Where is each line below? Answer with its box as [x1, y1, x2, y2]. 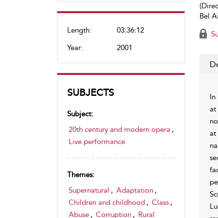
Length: [67, 26, 91, 35]
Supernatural [69, 186, 109, 195]
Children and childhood [69, 198, 145, 207]
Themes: [67, 170, 94, 179]
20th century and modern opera [69, 125, 170, 134]
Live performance [69, 137, 125, 146]
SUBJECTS [67, 87, 114, 98]
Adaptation [116, 186, 153, 195]
